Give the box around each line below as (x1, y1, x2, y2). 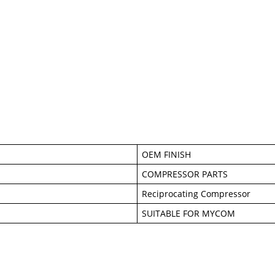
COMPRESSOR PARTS (142, 168, 228, 180)
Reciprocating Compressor (142, 187, 251, 199)
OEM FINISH (142, 148, 192, 160)
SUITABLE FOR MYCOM (142, 207, 236, 219)
